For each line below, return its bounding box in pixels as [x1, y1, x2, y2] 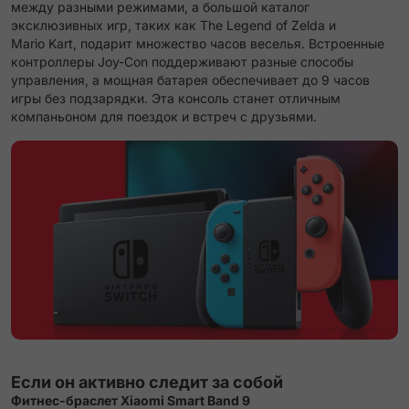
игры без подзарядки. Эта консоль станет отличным [11, 90, 341, 107]
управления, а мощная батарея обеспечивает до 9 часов [11, 72, 370, 89]
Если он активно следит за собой [11, 372, 283, 393]
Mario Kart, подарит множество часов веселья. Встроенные [11, 36, 384, 52]
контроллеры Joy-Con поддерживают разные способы [11, 54, 353, 70]
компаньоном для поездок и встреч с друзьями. [11, 109, 317, 125]
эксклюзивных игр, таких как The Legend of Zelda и [11, 17, 336, 34]
